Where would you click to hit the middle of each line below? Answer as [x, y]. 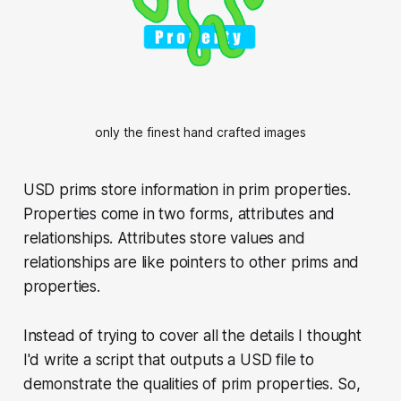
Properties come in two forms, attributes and [179, 214]
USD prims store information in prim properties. [187, 190]
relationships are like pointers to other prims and [191, 263]
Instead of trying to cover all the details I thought [192, 336]
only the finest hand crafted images [200, 132]
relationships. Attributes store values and [164, 239]
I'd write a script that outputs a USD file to [169, 360]
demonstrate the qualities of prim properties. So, [192, 384]
